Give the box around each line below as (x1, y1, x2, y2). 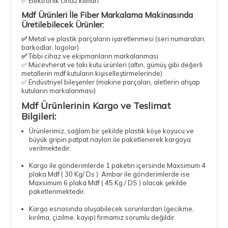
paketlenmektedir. (29, 187, 85, 195)
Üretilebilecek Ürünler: (21, 19, 104, 30)
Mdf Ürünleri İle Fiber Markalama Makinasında (21, 9, 193, 20)
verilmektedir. (29, 144, 71, 152)
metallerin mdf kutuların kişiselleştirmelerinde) (21, 69, 162, 77)
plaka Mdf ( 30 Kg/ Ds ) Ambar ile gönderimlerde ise (29, 169, 190, 178)
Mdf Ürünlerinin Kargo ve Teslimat (21, 99, 171, 111)
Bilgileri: (21, 110, 56, 122)
